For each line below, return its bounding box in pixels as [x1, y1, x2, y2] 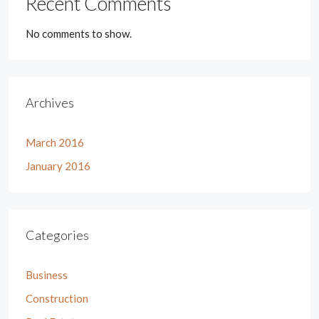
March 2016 [26, 135, 84, 149]
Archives [26, 94, 74, 110]
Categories [26, 226, 89, 243]
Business [26, 268, 68, 281]
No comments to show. [26, 26, 132, 40]
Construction [26, 291, 88, 305]
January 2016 [26, 159, 90, 172]
